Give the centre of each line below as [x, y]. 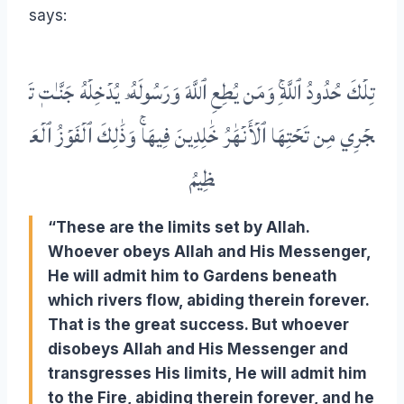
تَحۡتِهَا [292, 137]
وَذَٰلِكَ [118, 137]
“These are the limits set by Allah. [179, 228]
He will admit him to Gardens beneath [193, 276]
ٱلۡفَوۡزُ [76, 137]
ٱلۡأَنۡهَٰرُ [247, 137]
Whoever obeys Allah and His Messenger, [209, 252]
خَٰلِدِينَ [199, 137]
